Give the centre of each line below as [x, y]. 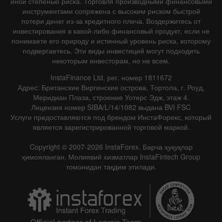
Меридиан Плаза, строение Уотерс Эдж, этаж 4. [111, 97]
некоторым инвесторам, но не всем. [111, 61]
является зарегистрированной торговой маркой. [111, 127]
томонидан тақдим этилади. [111, 167]
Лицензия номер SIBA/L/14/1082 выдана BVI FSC [111, 107]
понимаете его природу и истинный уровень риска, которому [111, 41]
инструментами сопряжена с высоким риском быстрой [111, 11]
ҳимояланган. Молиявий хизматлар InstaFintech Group [111, 157]
